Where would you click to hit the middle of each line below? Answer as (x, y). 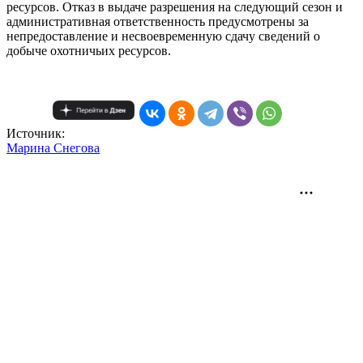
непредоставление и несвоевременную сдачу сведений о (163, 36)
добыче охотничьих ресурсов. (89, 50)
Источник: (36, 133)
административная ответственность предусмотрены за (158, 21)
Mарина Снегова (53, 147)
